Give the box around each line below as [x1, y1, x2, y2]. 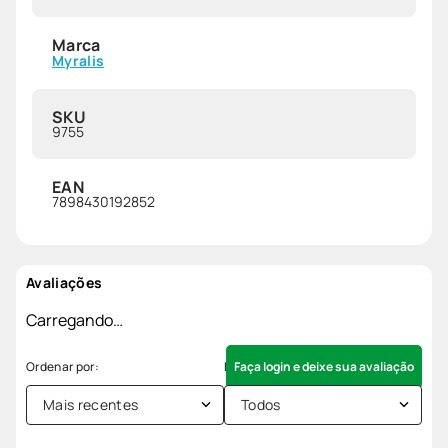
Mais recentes [43, 394, 139, 414]
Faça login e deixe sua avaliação [234, 357, 414, 375]
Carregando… [26, 308, 123, 331]
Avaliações [26, 272, 103, 292]
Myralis [52, 50, 105, 70]
